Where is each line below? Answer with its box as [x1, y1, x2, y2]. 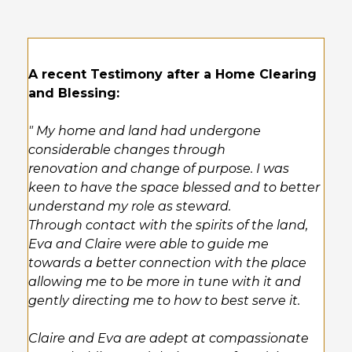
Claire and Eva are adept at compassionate [28, 331, 309, 346]
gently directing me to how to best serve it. [28, 293, 300, 308]
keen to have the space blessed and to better [28, 180, 320, 195]
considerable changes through [28, 142, 225, 157]
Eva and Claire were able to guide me [28, 236, 269, 251]
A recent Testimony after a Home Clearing [28, 67, 317, 82]
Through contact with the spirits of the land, [28, 218, 308, 233]
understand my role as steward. [28, 199, 231, 214]
